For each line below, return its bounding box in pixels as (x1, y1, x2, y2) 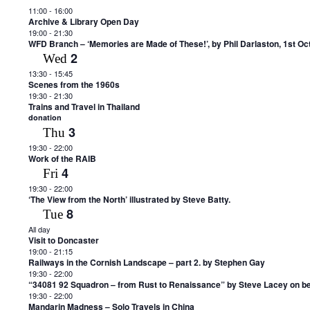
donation (28, 112, 62, 122)
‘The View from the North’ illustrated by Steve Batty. (28, 193, 230, 206)
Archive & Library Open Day (28, 15, 139, 28)
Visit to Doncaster (28, 234, 99, 246)
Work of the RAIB (28, 152, 96, 165)
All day (28, 224, 51, 235)
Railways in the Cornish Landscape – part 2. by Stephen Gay (28, 256, 265, 268)
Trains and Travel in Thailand (28, 100, 140, 113)
